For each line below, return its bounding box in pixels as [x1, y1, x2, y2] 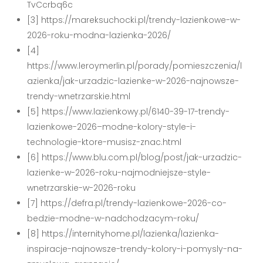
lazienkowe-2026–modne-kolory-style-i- [27, 120, 197, 133]
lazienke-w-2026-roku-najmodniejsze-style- [27, 166, 211, 178]
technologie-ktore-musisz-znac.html [27, 136, 182, 148]
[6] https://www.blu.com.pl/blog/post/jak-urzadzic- [27, 151, 242, 163]
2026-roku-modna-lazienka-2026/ [27, 29, 171, 41]
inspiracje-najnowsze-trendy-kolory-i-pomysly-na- [27, 242, 243, 255]
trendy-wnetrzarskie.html [27, 90, 131, 102]
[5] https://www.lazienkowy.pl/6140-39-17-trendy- [27, 105, 230, 117]
